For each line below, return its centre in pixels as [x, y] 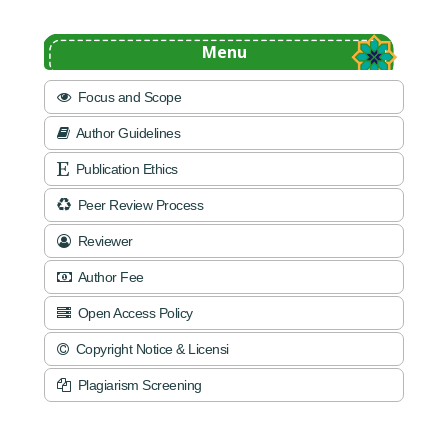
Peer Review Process [139, 205]
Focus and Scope [128, 97]
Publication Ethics [125, 169]
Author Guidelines [127, 133]
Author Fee [109, 277]
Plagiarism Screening [138, 385]
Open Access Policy [133, 313]
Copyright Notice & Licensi [150, 349]
